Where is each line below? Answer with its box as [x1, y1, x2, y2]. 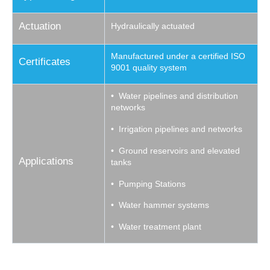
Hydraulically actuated [111, 21, 195, 31]
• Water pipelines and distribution [111, 91, 238, 101]
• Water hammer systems [111, 200, 209, 210]
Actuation [19, 20, 61, 33]
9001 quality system [111, 63, 187, 73]
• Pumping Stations [111, 178, 186, 189]
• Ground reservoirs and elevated [111, 145, 240, 155]
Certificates [19, 56, 71, 68]
